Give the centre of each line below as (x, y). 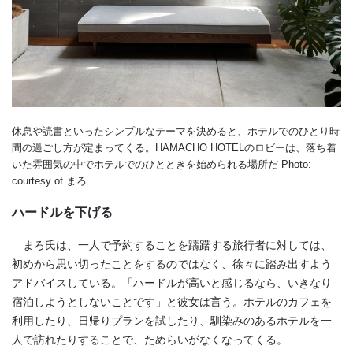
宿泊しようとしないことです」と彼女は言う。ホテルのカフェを (172, 302)
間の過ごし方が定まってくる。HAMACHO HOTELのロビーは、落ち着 (174, 148)
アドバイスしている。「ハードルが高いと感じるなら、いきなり (172, 283)
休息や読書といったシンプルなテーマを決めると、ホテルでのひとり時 (176, 132)
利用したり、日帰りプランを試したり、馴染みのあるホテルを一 (172, 321)
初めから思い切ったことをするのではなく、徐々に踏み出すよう (172, 264)
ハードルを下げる (62, 213)
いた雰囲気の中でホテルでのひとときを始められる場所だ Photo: (162, 165)
